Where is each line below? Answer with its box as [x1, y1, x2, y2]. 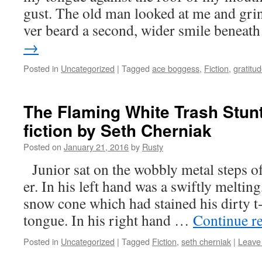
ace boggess [152, 62, 199, 74]
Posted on [23, 140, 61, 153]
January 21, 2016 [64, 140, 129, 153]
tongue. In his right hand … [23, 210, 193, 230]
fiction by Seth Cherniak [23, 118, 212, 142]
